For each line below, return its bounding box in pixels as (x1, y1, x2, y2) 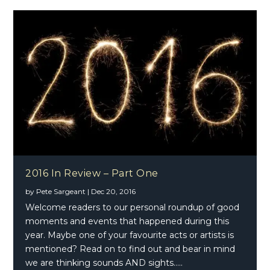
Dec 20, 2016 (91, 187, 136, 196)
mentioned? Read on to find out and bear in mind (25, 243, 236, 255)
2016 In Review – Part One (25, 168, 159, 180)
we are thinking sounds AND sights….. (25, 257, 183, 269)
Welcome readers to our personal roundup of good (25, 202, 240, 213)
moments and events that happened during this (25, 216, 230, 227)
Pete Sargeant (36, 187, 86, 196)
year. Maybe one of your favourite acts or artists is (25, 230, 234, 241)
